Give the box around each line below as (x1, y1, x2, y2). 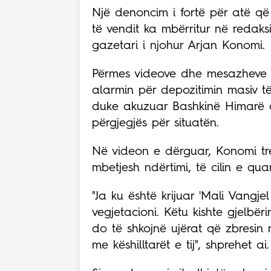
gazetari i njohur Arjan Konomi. (92, 40, 265, 53)
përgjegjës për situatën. (92, 117, 219, 130)
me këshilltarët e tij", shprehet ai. (92, 240, 269, 252)
